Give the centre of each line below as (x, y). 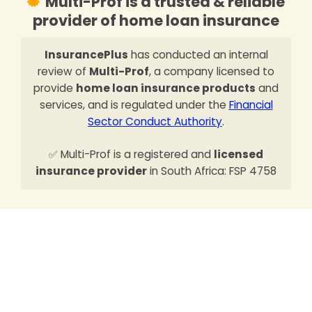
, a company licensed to (212, 71)
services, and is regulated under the (134, 104)
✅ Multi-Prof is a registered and (131, 154)
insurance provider (91, 171)
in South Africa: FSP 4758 (212, 171)
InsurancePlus (86, 54)
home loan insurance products (166, 88)
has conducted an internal (198, 54)
